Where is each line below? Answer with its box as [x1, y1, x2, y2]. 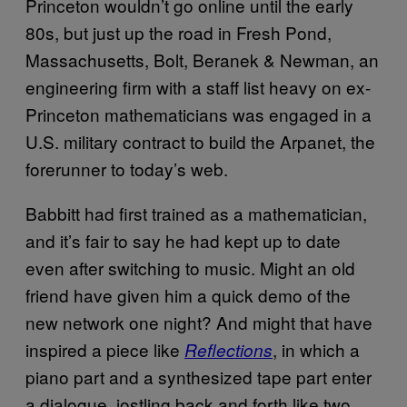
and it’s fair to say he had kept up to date [25, 227, 341, 253]
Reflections [184, 337, 273, 362]
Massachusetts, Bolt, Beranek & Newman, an [25, 46, 379, 72]
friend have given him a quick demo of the [25, 282, 351, 307]
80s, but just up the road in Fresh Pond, [25, 19, 332, 45]
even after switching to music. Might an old [25, 254, 355, 280]
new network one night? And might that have [25, 309, 372, 334]
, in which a [273, 336, 360, 362]
